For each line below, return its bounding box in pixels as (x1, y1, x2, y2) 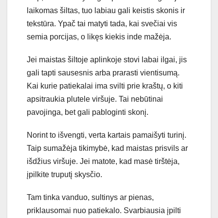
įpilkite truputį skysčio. (27, 170, 102, 179)
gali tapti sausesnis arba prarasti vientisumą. (27, 68, 180, 77)
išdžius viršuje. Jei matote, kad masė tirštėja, (27, 157, 180, 165)
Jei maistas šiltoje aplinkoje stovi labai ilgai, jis (27, 55, 187, 64)
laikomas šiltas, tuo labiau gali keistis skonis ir (27, 6, 185, 15)
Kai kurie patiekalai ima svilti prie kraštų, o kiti (27, 81, 183, 90)
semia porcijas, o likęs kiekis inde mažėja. (27, 32, 171, 41)
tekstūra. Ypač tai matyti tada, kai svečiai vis (27, 19, 177, 28)
